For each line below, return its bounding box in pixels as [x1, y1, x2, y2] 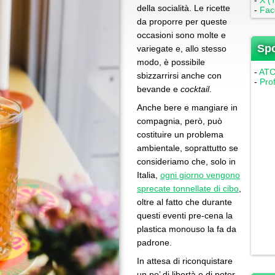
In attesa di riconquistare [137, 256, 233, 266]
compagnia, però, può [137, 116, 222, 126]
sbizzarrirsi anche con [137, 71, 222, 80]
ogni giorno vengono [160, 170, 240, 180]
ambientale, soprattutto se [137, 143, 238, 153]
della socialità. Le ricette [137, 3, 230, 13]
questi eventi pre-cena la [137, 211, 233, 220]
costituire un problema [137, 130, 223, 139]
